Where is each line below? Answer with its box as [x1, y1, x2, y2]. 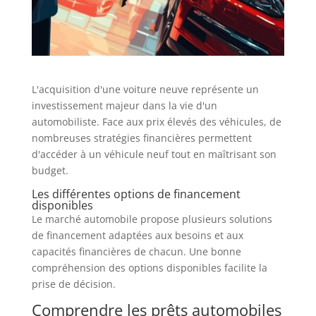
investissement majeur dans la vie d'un [31, 98, 217, 112]
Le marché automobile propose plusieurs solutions [31, 212, 272, 226]
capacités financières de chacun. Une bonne [31, 244, 241, 258]
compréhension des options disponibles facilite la [31, 260, 267, 274]
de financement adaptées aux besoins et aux [31, 228, 243, 242]
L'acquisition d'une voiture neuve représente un [31, 82, 259, 96]
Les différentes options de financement [31, 186, 241, 202]
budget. [31, 163, 68, 177]
